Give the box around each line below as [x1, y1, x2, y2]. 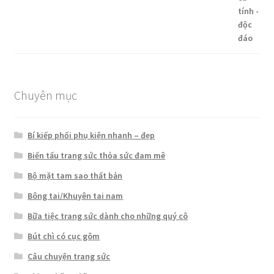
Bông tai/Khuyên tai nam [28, 190, 124, 202]
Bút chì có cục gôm [28, 231, 100, 242]
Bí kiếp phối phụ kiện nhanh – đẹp [28, 130, 155, 141]
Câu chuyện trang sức [28, 251, 111, 262]
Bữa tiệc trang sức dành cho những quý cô [28, 210, 188, 222]
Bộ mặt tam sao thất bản [28, 170, 123, 182]
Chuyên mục [13, 87, 77, 103]
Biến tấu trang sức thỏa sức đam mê [28, 150, 166, 161]
